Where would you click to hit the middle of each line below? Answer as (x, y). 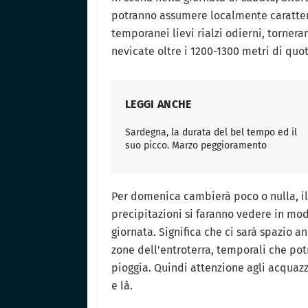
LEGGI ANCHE (158, 104)
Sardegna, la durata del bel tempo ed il (211, 132)
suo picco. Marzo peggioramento (196, 145)
